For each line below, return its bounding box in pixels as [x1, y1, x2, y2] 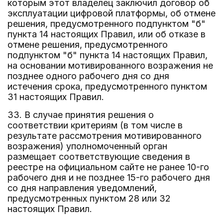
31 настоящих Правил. [7, 92, 104, 102]
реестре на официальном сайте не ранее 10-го [7, 162, 209, 172]
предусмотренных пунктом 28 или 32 [7, 193, 171, 204]
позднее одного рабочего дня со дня [7, 71, 169, 81]
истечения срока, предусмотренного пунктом [7, 81, 207, 92]
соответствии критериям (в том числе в [7, 120, 183, 130]
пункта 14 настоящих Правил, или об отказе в [7, 29, 206, 39]
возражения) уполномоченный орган [7, 141, 167, 151]
